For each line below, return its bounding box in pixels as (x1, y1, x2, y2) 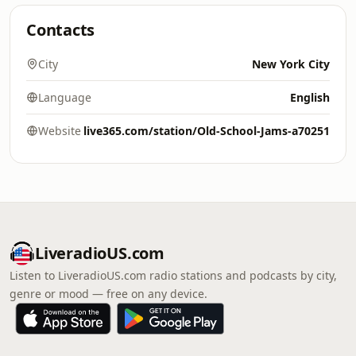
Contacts (26, 19, 95, 41)
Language (38, 90, 91, 105)
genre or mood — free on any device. (10, 286, 207, 301)
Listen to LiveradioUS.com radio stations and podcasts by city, (10, 268, 337, 283)
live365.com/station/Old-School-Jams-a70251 (83, 123, 330, 138)
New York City (252, 56, 330, 72)
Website (38, 123, 81, 138)
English (290, 90, 330, 105)
